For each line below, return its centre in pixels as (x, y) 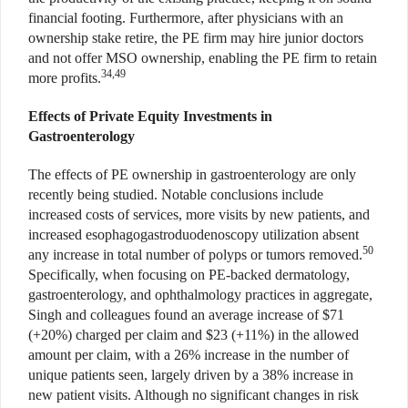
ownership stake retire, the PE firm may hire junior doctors (196, 37)
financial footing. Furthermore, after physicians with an (186, 17)
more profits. (65, 77)
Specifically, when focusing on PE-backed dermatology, (189, 274)
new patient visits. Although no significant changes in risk (194, 394)
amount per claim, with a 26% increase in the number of (189, 354)
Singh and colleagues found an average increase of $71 (186, 314)
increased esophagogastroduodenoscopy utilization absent (194, 234)
